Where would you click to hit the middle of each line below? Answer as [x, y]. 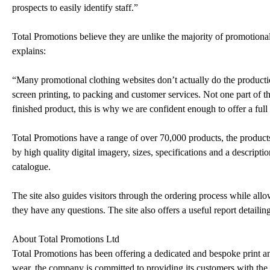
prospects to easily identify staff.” [75, 7]
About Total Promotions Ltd [66, 239]
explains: [29, 51]
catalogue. [31, 166]
